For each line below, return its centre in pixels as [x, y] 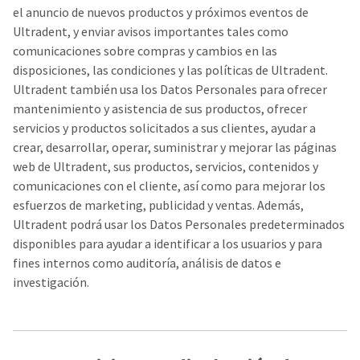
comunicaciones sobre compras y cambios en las [145, 51]
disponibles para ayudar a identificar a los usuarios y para [168, 243]
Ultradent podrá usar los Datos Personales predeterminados [179, 224]
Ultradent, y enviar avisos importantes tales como [151, 31]
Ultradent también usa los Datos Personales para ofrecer [170, 89]
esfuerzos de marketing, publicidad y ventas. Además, [158, 205]
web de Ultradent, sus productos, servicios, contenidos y [166, 166]
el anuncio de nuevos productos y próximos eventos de [161, 12]
